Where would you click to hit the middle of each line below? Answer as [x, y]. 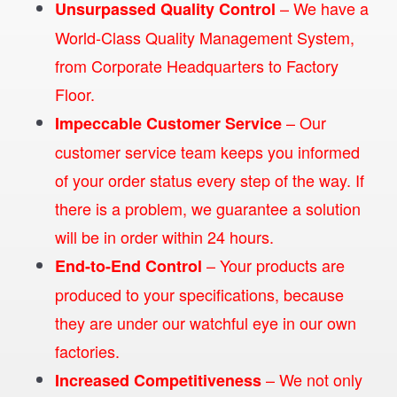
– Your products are [274, 265]
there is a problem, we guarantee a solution [208, 208]
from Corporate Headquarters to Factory [197, 66]
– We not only [312, 379]
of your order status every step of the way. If [210, 180]
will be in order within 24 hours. [165, 237]
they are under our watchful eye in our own [206, 323]
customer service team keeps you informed [208, 152]
